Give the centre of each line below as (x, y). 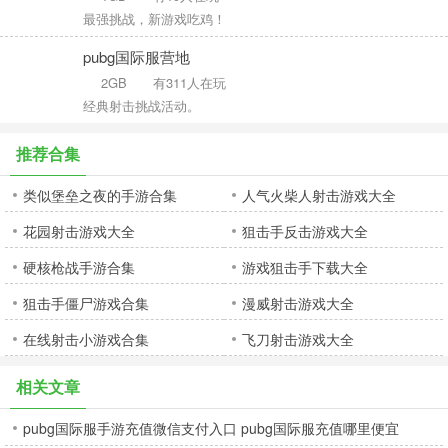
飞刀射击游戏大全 (298, 339)
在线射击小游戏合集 (86, 339)
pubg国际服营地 (136, 56)
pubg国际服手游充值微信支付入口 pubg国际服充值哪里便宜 (211, 428)
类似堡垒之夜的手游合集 (100, 195)
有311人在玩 (189, 82)
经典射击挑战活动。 (141, 105)
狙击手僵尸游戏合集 (86, 303)
